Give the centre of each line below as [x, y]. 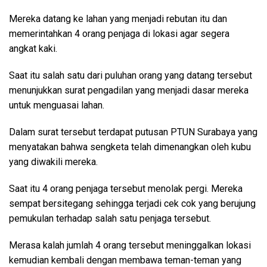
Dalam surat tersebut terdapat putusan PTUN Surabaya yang [133, 132]
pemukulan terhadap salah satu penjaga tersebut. [110, 218]
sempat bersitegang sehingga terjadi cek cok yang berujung [132, 204]
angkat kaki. [33, 49]
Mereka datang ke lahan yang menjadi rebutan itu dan [118, 19]
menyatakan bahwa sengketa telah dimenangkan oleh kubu [130, 147]
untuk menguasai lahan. [57, 105]
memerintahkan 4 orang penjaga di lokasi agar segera [119, 34]
